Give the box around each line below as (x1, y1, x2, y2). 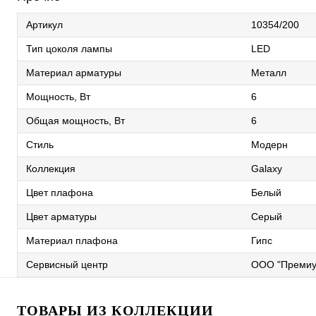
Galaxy (251, 163, 282, 174)
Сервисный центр (26, 259, 108, 270)
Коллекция (26, 163, 75, 174)
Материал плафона (26, 235, 118, 246)
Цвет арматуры (26, 211, 97, 222)
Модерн (251, 139, 288, 150)
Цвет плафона (26, 187, 93, 198)
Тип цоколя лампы (26, 43, 112, 54)
